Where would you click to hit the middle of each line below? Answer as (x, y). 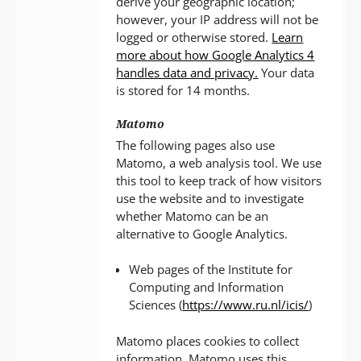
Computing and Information (207, 287)
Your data (286, 72)
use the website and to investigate (210, 198)
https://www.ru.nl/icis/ (246, 305)
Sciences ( (156, 305)
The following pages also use (196, 145)
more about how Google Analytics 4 (216, 54)
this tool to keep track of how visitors (219, 180)
